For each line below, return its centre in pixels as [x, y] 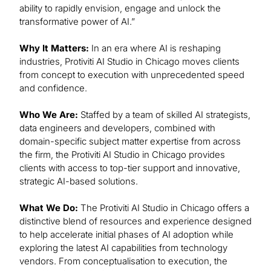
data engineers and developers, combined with [117, 128]
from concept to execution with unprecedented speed [132, 75]
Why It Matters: [54, 48]
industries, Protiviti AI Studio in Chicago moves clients [129, 61]
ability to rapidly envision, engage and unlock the [120, 8]
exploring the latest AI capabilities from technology [123, 248]
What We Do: [49, 208]
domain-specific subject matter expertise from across [130, 141]
